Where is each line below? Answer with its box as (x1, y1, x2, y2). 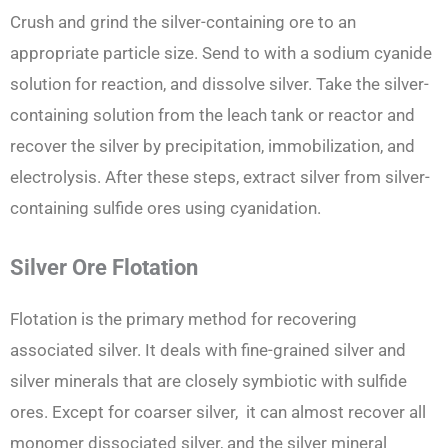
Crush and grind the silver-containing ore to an (10, 11, 356, 32)
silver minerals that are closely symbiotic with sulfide (10, 370, 407, 391)
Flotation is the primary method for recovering (10, 308, 357, 329)
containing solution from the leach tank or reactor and (10, 104, 415, 125)
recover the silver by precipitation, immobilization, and (10, 135, 415, 156)
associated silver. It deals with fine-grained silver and (10, 339, 406, 360)
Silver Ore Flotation (10, 253, 198, 280)
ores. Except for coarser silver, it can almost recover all (10, 401, 426, 422)
